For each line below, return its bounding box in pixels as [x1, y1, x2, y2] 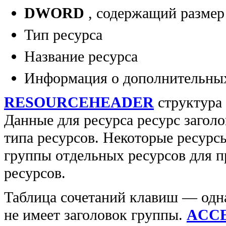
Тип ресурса [24, 26, 102, 43]
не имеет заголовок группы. [4, 206, 187, 224]
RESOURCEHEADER [4, 93, 154, 111]
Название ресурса [24, 47, 138, 65]
